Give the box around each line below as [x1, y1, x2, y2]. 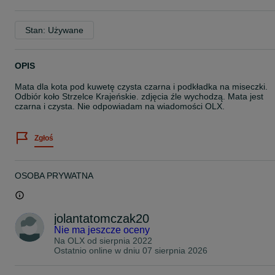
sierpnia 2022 [99, 236, 152, 246]
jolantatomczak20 [54, 212, 149, 225]
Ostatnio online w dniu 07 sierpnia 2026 [54, 246, 207, 255]
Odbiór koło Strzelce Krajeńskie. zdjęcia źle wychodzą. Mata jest [15, 91, 263, 101]
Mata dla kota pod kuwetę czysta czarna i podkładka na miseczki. [15, 82, 268, 91]
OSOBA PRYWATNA [15, 171, 93, 180]
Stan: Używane [25, 25, 83, 35]
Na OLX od [54, 236, 99, 246]
